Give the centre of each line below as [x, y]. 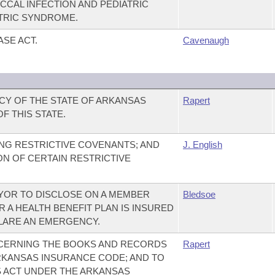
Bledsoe [199, 194]
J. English [202, 145]
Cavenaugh [206, 40]
